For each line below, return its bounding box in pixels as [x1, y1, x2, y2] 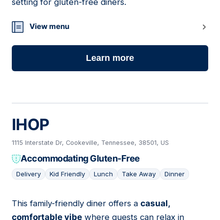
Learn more [86, 53, 134, 63]
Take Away [122, 170, 156, 178]
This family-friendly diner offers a [12, 198, 140, 209]
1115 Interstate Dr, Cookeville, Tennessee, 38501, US [12, 139, 169, 147]
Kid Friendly [50, 170, 85, 178]
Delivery [16, 170, 41, 178]
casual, [140, 198, 170, 209]
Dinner [165, 170, 185, 178]
